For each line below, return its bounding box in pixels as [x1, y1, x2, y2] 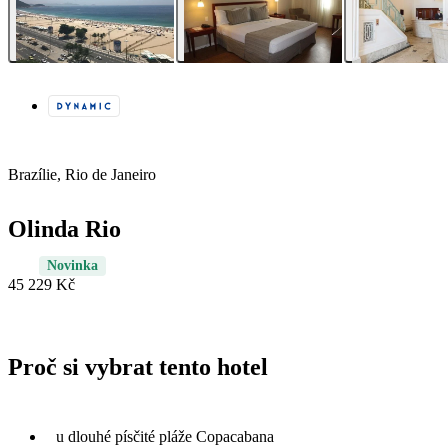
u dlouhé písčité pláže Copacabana [56, 427, 274, 445]
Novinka [47, 258, 98, 274]
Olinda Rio [8, 216, 121, 243]
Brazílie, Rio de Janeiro [8, 166, 156, 184]
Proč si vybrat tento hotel [8, 354, 268, 381]
